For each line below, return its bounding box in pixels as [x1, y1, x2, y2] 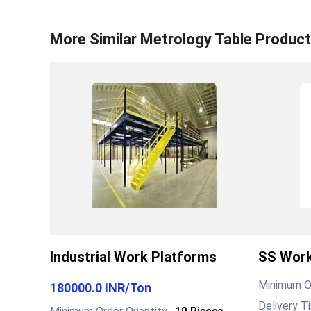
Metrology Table [140, 30, 252, 48]
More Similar [50, 30, 140, 48]
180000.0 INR [50, 280, 125, 295]
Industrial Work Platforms [50, 248, 217, 265]
